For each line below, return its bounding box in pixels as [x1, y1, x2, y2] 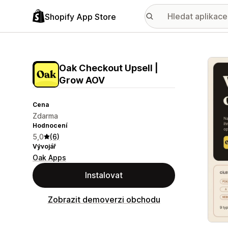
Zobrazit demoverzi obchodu [47, 194, 160, 205]
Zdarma [33, 111, 58, 120]
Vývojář [33, 142, 56, 150]
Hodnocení [33, 122, 67, 129]
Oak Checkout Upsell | [59, 63, 158, 73]
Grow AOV [59, 75, 105, 85]
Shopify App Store [45, 11, 116, 22]
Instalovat [85, 170, 123, 180]
